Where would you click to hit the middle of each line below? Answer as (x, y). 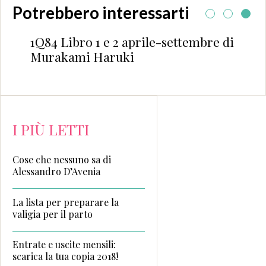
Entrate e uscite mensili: (64, 245)
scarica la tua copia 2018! (65, 256)
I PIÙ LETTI (51, 129)
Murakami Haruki (77, 56)
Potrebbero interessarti (101, 12)
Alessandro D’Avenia (56, 171)
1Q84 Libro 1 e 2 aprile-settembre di (126, 41)
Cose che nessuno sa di (62, 159)
